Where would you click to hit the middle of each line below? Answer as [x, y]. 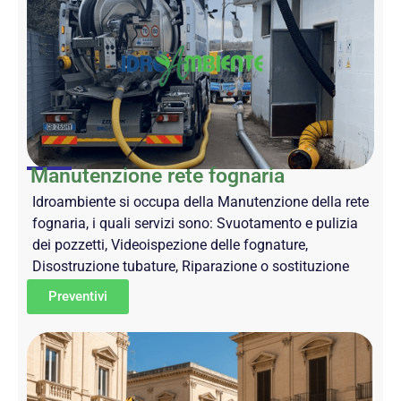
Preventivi [78, 297]
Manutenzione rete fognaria [158, 176]
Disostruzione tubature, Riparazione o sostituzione [191, 267]
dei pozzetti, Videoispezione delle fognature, [170, 245]
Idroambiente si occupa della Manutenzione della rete [200, 202]
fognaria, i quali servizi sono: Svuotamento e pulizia [195, 224]
